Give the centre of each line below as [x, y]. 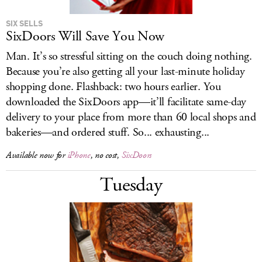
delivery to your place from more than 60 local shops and [131, 117]
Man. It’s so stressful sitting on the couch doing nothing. [129, 56]
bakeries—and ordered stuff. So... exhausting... [108, 132]
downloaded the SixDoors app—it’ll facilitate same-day [126, 102]
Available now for [37, 155]
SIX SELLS [24, 23]
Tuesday [131, 185]
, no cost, [106, 155]
